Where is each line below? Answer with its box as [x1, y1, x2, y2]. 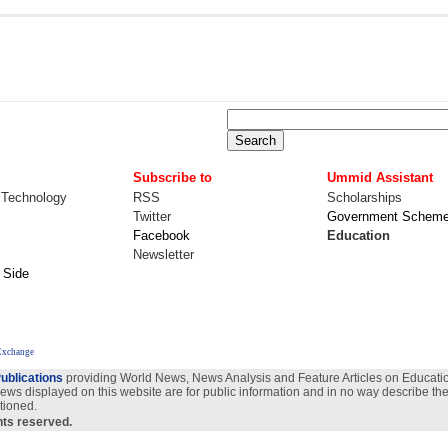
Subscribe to [133, 170, 212, 185]
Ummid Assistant [327, 170, 433, 185]
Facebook [133, 228, 190, 243]
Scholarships [327, 190, 402, 205]
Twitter [133, 209, 171, 224]
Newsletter [133, 247, 194, 262]
